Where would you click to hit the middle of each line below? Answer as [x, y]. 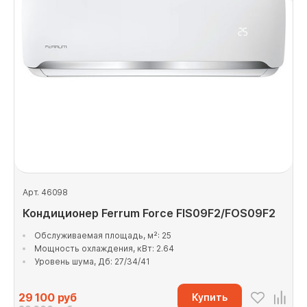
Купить [210, 297]
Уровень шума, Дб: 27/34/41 [92, 261]
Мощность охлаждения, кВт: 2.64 [104, 248]
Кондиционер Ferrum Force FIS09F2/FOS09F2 [149, 213]
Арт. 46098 [45, 192]
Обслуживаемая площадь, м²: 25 [103, 235]
